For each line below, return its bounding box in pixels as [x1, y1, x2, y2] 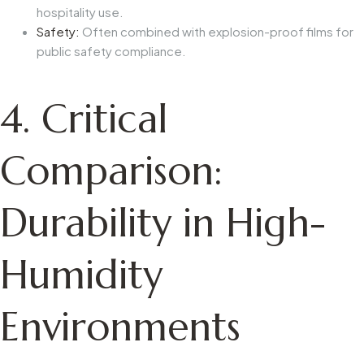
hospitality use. [37, 3, 123, 19]
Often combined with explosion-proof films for [80, 23, 353, 39]
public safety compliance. [37, 42, 186, 58]
